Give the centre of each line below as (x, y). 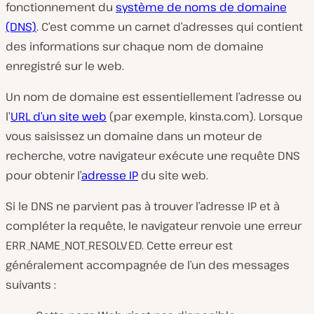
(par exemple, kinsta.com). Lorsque (205, 116)
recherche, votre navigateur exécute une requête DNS (153, 156)
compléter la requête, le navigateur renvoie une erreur (153, 226)
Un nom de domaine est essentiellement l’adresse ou (153, 97)
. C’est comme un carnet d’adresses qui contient (170, 27)
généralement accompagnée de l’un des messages (148, 265)
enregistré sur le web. (65, 66)
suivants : (31, 285)
